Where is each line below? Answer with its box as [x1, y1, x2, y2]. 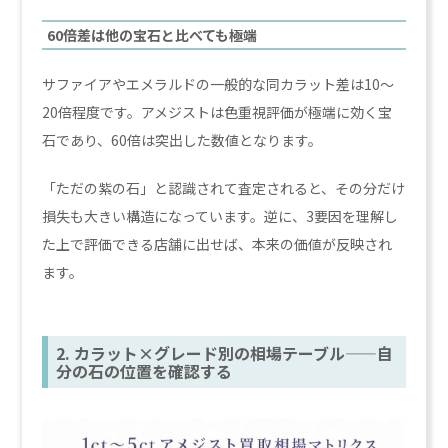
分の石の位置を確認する [56, 358, 233, 383]
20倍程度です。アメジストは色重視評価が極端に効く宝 [42, 101, 393, 122]
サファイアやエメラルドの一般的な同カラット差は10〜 [42, 73, 395, 94]
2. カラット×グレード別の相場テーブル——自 [56, 340, 394, 365]
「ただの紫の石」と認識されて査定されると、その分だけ [42, 177, 406, 198]
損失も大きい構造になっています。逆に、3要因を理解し [42, 205, 399, 226]
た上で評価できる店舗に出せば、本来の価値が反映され [42, 233, 393, 254]
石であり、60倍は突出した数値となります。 [42, 129, 323, 150]
